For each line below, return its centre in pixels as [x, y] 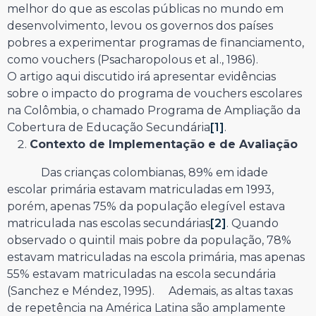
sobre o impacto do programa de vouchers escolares [154, 93]
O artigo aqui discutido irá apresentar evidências [141, 76]
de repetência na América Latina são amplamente [146, 308]
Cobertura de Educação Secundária [109, 127]
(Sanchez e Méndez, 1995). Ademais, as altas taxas [150, 291]
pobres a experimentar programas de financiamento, [156, 42]
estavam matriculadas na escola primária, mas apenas [156, 257]
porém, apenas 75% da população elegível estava [146, 206]
